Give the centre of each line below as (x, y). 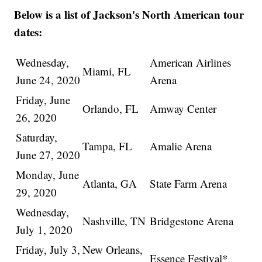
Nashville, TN (114, 221)
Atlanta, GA (110, 184)
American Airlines (191, 63)
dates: (28, 32)
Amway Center (183, 109)
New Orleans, (113, 250)
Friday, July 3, (48, 250)
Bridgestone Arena (192, 221)
